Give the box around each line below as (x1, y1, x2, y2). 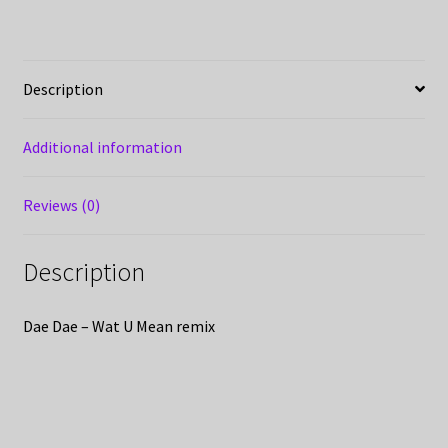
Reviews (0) (22, 194, 100, 215)
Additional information (22, 136, 182, 157)
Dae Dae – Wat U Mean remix (22, 316, 215, 337)
